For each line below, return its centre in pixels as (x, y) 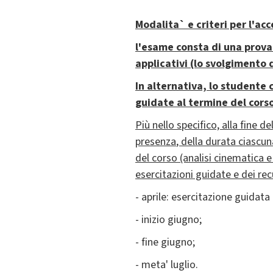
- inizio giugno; (168, 220)
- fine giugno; (165, 243)
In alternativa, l (174, 87)
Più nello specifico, (179, 126)
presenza (156, 142)
